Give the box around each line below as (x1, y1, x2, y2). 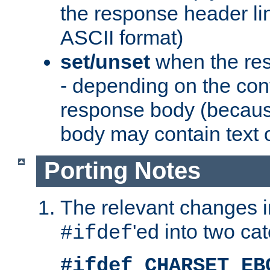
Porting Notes (43, 157, 201, 184)
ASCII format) (60, 26, 183, 49)
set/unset (60, 50, 150, 74)
